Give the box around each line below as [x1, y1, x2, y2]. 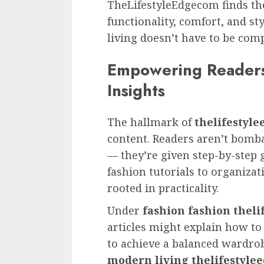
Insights [107, 78, 165, 102]
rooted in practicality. [107, 181, 219, 196]
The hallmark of [107, 115, 194, 130]
